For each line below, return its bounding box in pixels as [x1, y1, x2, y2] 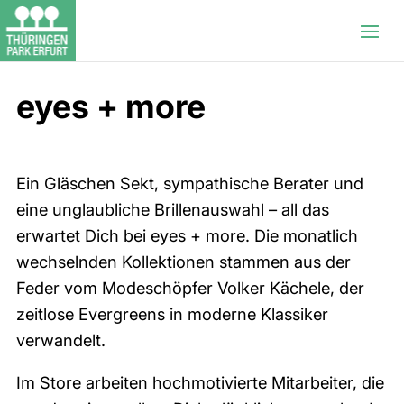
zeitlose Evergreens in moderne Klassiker [15, 304, 328, 325]
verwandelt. [15, 330, 106, 351]
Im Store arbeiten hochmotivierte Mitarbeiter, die [15, 372, 384, 393]
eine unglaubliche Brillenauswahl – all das [15, 199, 329, 220]
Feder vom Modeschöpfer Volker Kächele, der [15, 278, 364, 298]
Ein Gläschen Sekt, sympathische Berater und [15, 173, 363, 194]
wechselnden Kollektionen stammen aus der [15, 252, 351, 272]
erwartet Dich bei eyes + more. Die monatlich [15, 225, 358, 246]
